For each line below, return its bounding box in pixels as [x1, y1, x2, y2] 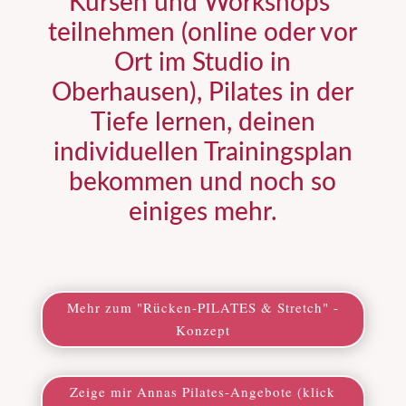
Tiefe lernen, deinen [90, 109, 315, 135]
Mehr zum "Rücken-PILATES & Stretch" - [66, 298, 339, 317]
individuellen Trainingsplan [53, 139, 353, 165]
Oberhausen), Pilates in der [52, 79, 354, 105]
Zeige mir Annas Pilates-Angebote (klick [70, 382, 336, 401]
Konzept [175, 321, 230, 340]
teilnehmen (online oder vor [48, 19, 358, 45]
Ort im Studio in [114, 49, 292, 75]
